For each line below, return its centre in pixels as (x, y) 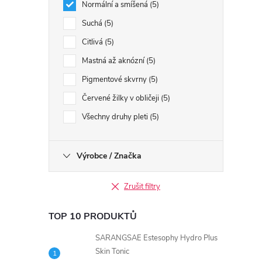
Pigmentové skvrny (115, 80)
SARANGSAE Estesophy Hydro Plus (156, 238)
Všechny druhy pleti (116, 117)
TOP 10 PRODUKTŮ (93, 216)
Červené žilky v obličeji (121, 98)
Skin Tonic (112, 251)
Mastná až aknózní (114, 61)
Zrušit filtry (142, 187)
